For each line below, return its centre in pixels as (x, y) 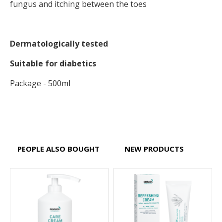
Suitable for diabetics (53, 64)
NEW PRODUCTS (154, 149)
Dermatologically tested (59, 44)
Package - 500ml (40, 83)
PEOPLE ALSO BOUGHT (58, 149)
